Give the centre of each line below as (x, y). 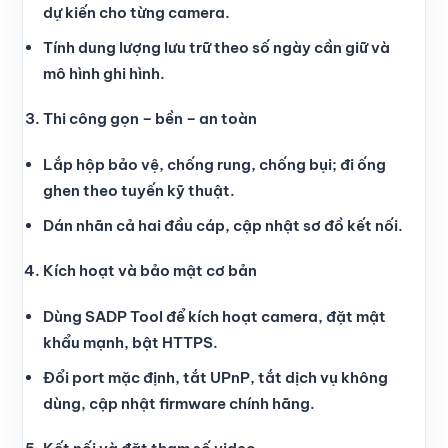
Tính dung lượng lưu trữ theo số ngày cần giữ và (216, 47)
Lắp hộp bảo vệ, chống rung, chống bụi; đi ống (214, 164)
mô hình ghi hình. (104, 73)
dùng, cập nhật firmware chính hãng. (179, 403)
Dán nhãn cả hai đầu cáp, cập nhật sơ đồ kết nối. (223, 225)
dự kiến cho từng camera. (136, 12)
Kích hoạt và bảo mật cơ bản (150, 271)
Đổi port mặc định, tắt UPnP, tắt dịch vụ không (215, 377)
